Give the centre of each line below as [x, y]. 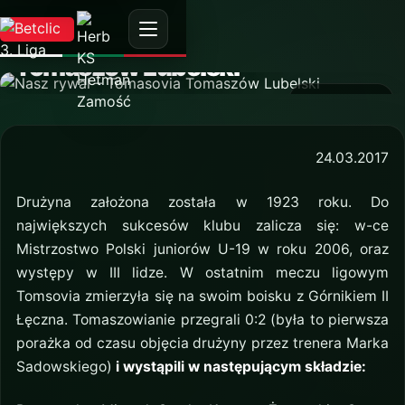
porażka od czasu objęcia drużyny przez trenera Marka [202, 343]
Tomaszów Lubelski [127, 67]
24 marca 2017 [341, 100]
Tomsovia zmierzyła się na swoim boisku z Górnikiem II [202, 296]
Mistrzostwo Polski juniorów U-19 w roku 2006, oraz [202, 249]
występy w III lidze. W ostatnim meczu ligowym [202, 272]
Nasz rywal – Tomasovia [148, 42]
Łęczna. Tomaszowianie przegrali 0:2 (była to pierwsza [202, 319]
